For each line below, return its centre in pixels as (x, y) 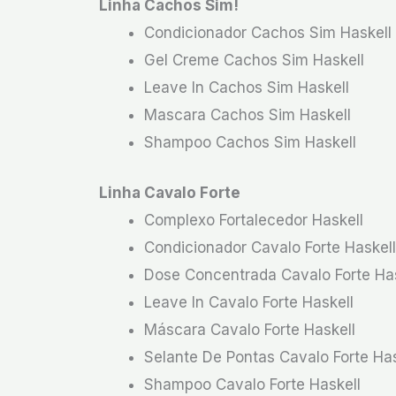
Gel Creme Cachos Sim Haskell (254, 60)
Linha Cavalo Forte (170, 192)
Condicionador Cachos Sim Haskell (268, 33)
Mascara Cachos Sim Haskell (247, 115)
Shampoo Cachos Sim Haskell (250, 142)
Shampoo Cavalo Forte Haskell (252, 384)
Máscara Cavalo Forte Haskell (250, 329)
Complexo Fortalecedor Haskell (254, 220)
